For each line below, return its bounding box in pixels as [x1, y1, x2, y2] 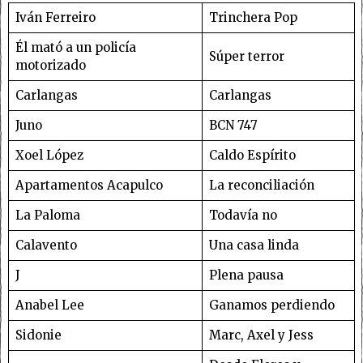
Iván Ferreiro [15, 9, 96, 25]
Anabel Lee [15, 297, 84, 313]
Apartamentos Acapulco [15, 177, 163, 193]
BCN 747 [208, 117, 258, 133]
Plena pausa [208, 267, 284, 283]
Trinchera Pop [208, 9, 297, 25]
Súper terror [208, 48, 284, 64]
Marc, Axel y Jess [208, 327, 314, 343]
